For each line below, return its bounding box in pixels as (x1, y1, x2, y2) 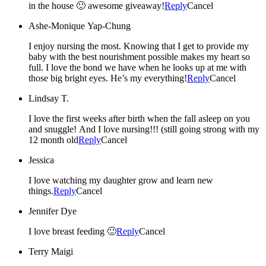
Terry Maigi (28, 246, 73, 256)
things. (28, 185, 53, 196)
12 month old (28, 134, 78, 145)
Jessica (28, 154, 54, 165)
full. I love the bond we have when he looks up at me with (28, 62, 246, 72)
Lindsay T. (28, 93, 69, 103)
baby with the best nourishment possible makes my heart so (28, 51, 250, 62)
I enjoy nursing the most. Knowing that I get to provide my (28, 40, 249, 51)
